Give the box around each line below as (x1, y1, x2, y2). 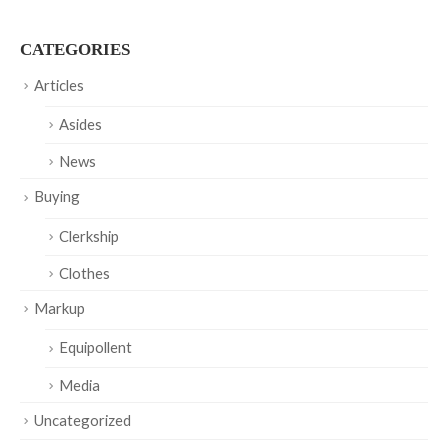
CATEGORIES (20, 39, 130, 59)
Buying (34, 187, 80, 206)
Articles (34, 75, 84, 94)
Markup (34, 299, 85, 318)
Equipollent (59, 338, 132, 357)
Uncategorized (34, 410, 131, 429)
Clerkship (59, 226, 119, 245)
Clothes (59, 263, 110, 282)
